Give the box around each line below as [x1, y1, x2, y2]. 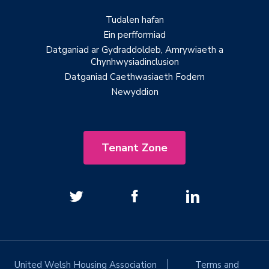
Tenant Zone [101, 140, 168, 155]
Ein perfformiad [103, 28, 166, 41]
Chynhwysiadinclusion [90, 55, 179, 68]
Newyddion [110, 85, 159, 98]
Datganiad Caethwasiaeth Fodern [64, 70, 205, 83]
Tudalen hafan [105, 13, 164, 26]
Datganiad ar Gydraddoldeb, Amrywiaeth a [46, 43, 223, 56]
